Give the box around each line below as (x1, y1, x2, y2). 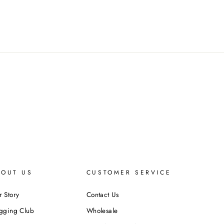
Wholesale (86, 205, 118, 216)
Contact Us (86, 189, 119, 199)
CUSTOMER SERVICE (86, 167, 171, 177)
